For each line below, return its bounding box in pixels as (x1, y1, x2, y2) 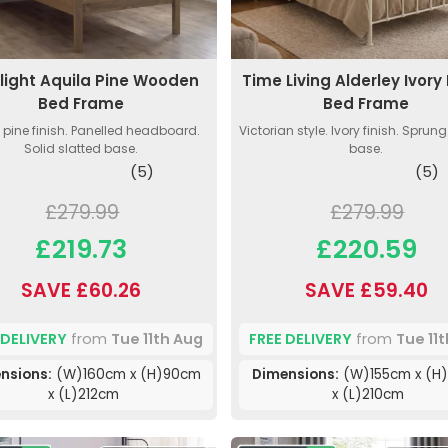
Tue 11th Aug (110, 328, 203, 349)
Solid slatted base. (24, 140, 139, 158)
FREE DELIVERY (248, 328, 352, 349)
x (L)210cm (332, 385, 405, 405)
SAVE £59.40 (304, 277, 428, 305)
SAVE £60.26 (21, 277, 142, 305)
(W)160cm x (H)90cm (52, 365, 202, 385)
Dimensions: (251, 365, 339, 385)
